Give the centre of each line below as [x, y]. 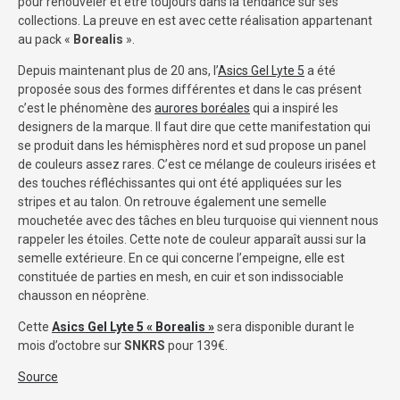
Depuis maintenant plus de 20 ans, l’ [118, 70]
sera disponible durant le [284, 326]
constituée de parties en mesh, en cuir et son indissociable [181, 276]
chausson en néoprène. [83, 295]
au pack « [46, 39]
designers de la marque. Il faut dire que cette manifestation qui [194, 126]
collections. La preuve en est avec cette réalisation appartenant [195, 20]
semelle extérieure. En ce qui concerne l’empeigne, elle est [181, 258]
